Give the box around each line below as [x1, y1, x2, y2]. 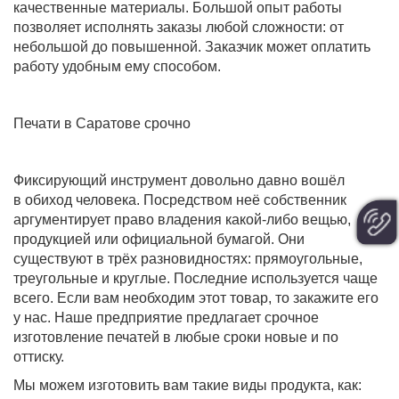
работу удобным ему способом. [13, 59, 221, 75]
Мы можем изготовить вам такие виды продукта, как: [13, 378, 362, 394]
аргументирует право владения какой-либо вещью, [13, 212, 351, 228]
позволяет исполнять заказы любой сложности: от [13, 20, 344, 36]
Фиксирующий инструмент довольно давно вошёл [13, 173, 345, 189]
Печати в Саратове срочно [13, 116, 191, 132]
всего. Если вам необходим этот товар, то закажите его [13, 290, 379, 306]
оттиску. [13, 349, 64, 365]
